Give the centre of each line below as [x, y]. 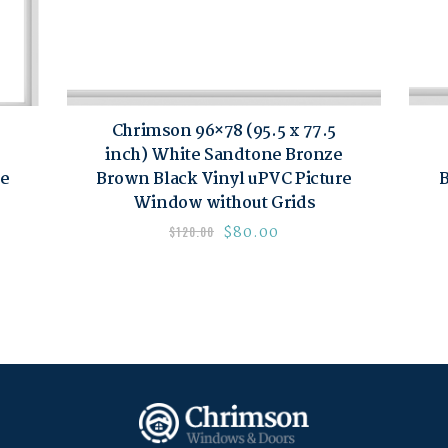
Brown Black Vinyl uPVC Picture [224, 179]
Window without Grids [224, 203]
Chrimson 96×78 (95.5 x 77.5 [224, 131]
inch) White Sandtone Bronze [224, 155]
